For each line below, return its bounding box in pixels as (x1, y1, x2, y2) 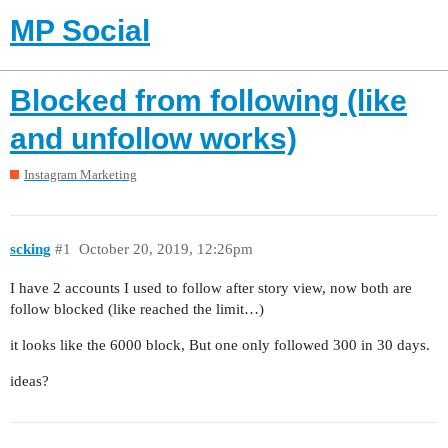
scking (10, 240, 51, 257)
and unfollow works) (10, 121, 297, 155)
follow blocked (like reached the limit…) (10, 301, 264, 318)
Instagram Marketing (24, 167, 137, 183)
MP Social (10, 14, 150, 47)
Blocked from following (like (10, 83, 407, 117)
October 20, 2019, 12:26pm (78, 240, 253, 257)
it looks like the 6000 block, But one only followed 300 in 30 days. (10, 337, 430, 354)
